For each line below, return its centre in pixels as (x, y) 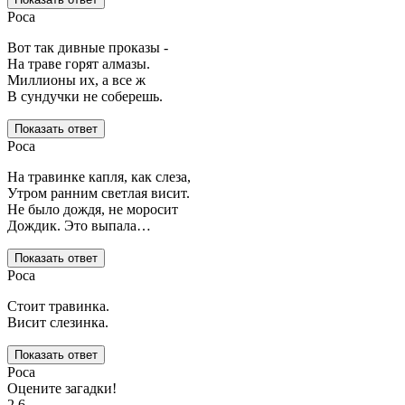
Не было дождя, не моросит (93, 210)
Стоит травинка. (58, 306)
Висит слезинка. (58, 323)
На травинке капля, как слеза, (99, 177)
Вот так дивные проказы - (88, 48)
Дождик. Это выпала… (79, 226)
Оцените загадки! (62, 389)
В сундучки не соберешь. (85, 97)
